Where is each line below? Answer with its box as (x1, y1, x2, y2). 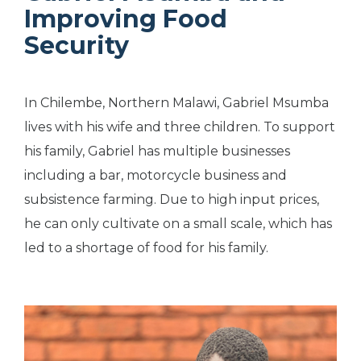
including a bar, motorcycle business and (24, 168, 287, 183)
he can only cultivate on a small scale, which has (24, 216, 332, 231)
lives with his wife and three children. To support (24, 119, 335, 135)
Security (24, 31, 129, 60)
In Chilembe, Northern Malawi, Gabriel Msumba (24, 95, 329, 110)
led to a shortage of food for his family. (24, 240, 272, 255)
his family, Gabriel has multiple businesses (24, 143, 290, 159)
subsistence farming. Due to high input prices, (24, 192, 319, 207)
